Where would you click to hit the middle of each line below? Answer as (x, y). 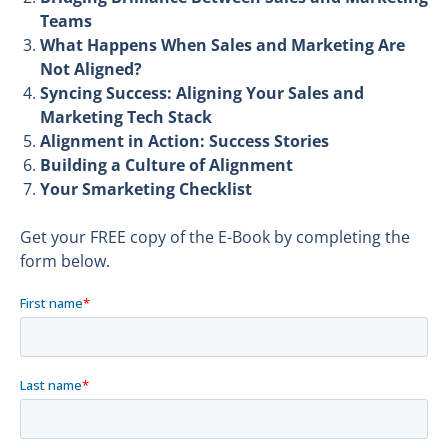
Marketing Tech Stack (126, 117)
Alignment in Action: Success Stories (184, 141)
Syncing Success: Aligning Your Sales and (202, 93)
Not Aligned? (91, 69)
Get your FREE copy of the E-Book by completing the (215, 237)
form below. (65, 261)
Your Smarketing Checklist (146, 189)
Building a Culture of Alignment (166, 165)
